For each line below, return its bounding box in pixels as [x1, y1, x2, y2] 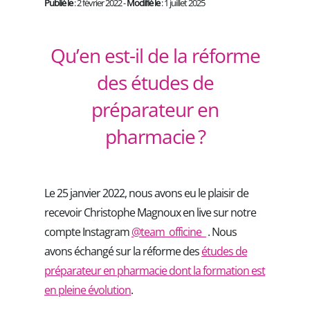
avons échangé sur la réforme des [44, 244, 201, 259]
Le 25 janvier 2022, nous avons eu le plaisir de [44, 185, 248, 201]
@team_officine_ [131, 224, 206, 239]
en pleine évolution [44, 282, 131, 298]
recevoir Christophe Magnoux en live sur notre [44, 205, 256, 220]
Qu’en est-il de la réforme [50, 42, 260, 69]
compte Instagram [44, 224, 131, 239]
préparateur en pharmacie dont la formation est [44, 263, 265, 278]
